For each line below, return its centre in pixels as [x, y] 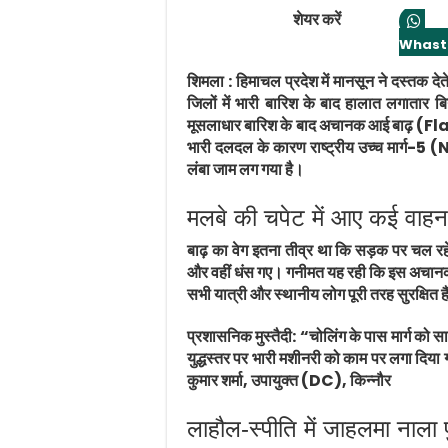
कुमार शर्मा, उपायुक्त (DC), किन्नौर [289, 381]
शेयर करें [317, 20]
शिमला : [209, 82]
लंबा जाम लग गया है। [245, 170]
